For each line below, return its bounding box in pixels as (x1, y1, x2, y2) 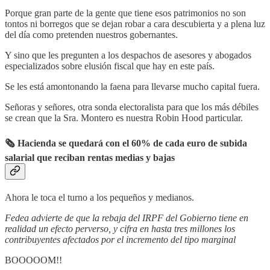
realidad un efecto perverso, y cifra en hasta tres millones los (5, 224, 235, 234)
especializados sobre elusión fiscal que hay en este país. (5, 60, 215, 71)
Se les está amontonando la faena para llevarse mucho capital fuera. (5, 81, 260, 92)
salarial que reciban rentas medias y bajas (5, 152, 175, 163)
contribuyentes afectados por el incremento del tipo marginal (5, 234, 236, 245)
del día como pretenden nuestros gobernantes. (5, 29, 178, 40)
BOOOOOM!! (5, 255, 62, 266)
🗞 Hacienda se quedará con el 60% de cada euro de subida (5, 138, 247, 149)
